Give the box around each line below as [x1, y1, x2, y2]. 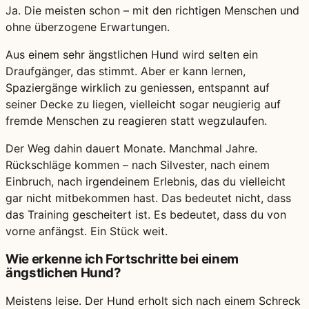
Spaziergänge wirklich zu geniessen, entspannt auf [6, 80, 270, 94]
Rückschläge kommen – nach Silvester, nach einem [6, 157, 270, 172]
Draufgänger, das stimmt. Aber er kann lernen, [6, 63, 246, 78]
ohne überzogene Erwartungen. [6, 19, 170, 34]
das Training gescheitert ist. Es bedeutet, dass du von [6, 207, 286, 221]
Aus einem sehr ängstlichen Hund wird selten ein [6, 47, 258, 61]
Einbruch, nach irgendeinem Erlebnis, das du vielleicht [6, 174, 286, 188]
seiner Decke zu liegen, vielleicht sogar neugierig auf [6, 97, 281, 111]
